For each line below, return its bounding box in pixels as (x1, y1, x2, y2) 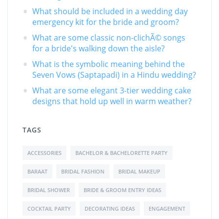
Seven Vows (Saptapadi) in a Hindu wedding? (32, 69, 196, 80)
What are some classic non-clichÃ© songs (32, 32, 185, 43)
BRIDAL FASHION (61, 168, 105, 175)
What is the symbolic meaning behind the (32, 59, 185, 69)
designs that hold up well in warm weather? (32, 96, 192, 107)
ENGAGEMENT (149, 205, 185, 212)
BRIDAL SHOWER (27, 186, 70, 194)
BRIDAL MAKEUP (118, 168, 160, 175)
